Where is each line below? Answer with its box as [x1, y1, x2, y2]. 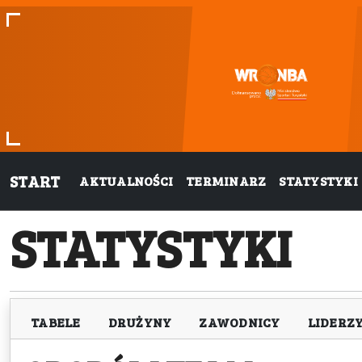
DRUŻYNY [107, 314, 172, 330]
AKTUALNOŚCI [79, 172, 173, 189]
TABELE [31, 314, 81, 330]
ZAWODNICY [199, 314, 280, 330]
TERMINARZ [186, 172, 267, 189]
